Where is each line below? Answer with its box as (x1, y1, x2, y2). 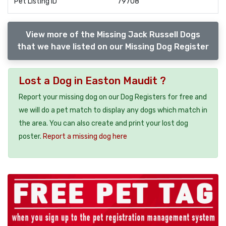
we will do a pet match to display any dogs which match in (19, 105, 207, 115)
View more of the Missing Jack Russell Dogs (26, 29, 200, 39)
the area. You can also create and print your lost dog (19, 119, 188, 128)
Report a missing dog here (43, 132, 127, 141)
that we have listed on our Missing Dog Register (17, 41, 209, 51)
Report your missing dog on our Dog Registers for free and (19, 92, 207, 101)
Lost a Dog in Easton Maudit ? (19, 74, 166, 87)
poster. (19, 132, 43, 141)
